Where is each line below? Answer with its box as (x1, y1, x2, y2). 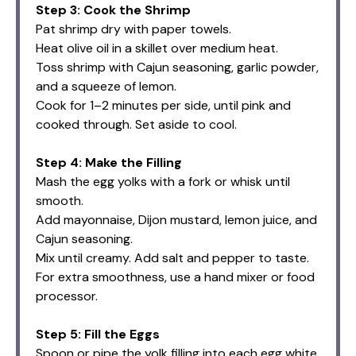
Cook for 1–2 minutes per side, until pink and (36, 96, 291, 114)
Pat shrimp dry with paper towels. (36, 20, 231, 37)
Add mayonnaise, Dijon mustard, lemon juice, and (36, 211, 317, 228)
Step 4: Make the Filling (36, 153, 182, 171)
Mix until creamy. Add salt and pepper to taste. (36, 249, 309, 266)
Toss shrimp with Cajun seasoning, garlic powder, (36, 58, 319, 75)
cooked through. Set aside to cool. (36, 115, 237, 133)
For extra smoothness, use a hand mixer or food (36, 268, 315, 285)
